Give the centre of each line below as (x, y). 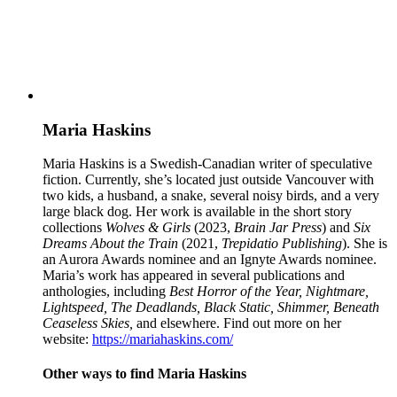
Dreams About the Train (110, 244)
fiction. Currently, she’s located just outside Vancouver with (208, 180)
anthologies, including (106, 292)
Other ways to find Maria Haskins (144, 374)
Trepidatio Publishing (282, 244)
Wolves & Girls (148, 228)
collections (74, 228)
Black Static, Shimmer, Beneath (292, 307)
